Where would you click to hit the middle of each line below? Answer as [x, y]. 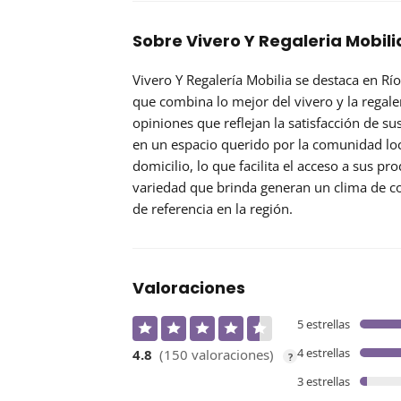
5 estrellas [324, 324]
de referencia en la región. [213, 209]
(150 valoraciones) [217, 355]
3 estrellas [324, 382]
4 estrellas [324, 353]
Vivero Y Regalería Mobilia [212, 80]
